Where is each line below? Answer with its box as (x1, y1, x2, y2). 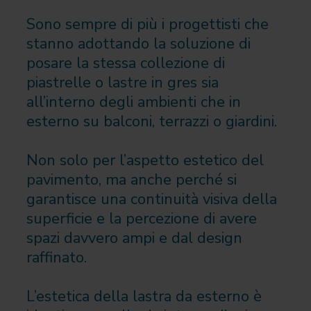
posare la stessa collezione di (26, 53, 225, 74)
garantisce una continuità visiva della (26, 189, 277, 210)
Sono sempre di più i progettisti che (26, 14, 269, 35)
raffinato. (26, 247, 87, 269)
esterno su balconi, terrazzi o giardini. (26, 111, 277, 133)
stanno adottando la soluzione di (26, 33, 251, 55)
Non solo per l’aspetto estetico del (26, 150, 264, 171)
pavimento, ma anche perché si (26, 169, 237, 191)
